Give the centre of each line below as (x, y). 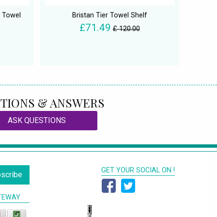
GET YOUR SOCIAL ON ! (138, 170)
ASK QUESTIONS (37, 121)
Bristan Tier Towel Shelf (109, 15)
